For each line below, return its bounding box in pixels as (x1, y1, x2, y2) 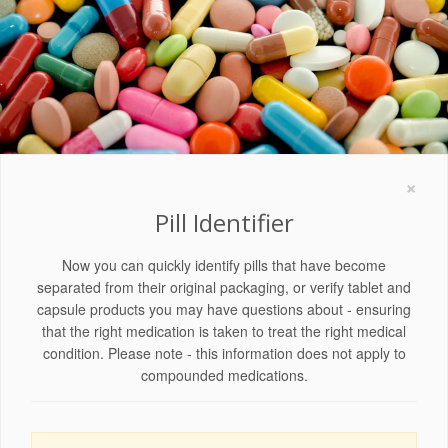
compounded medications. (140, 364, 308, 385)
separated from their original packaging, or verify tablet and (37, 276, 411, 297)
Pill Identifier (154, 205, 294, 239)
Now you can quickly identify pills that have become (62, 254, 386, 275)
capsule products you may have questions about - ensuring (37, 298, 411, 319)
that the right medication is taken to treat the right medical (42, 320, 406, 341)
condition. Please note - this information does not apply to (42, 342, 406, 363)
